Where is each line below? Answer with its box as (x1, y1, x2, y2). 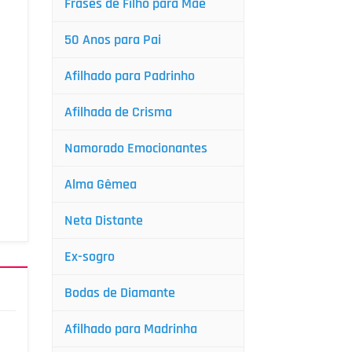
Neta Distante (64, 211, 143, 229)
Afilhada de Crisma (64, 103, 172, 121)
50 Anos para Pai (64, 31, 161, 49)
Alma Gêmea (64, 175, 137, 193)
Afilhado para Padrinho (64, 67, 195, 85)
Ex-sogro (64, 247, 115, 266)
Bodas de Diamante (64, 284, 175, 302)
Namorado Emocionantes (64, 139, 207, 157)
